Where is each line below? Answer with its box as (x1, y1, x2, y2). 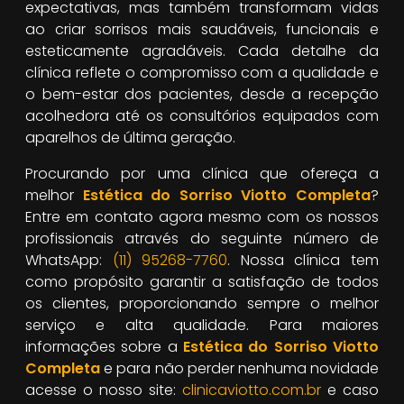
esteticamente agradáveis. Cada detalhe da (25, 40, 379, 61)
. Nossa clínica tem (227, 249, 380, 271)
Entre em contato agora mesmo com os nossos (25, 206, 379, 227)
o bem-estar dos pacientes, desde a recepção (25, 83, 379, 105)
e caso (321, 379, 379, 400)
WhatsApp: (25, 249, 113, 271)
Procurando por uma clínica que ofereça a (25, 162, 379, 184)
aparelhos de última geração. (25, 126, 235, 148)
